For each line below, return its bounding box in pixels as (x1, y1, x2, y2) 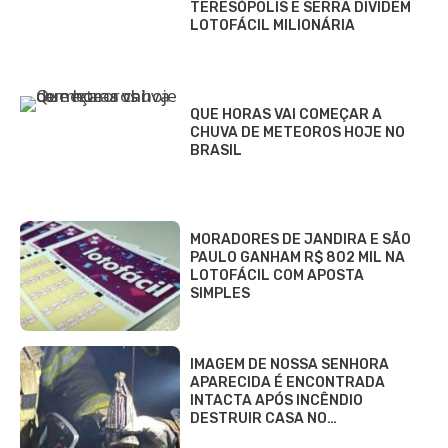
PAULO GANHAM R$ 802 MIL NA (190, 248, 405, 266)
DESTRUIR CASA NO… (190, 409, 337, 427)
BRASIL (190, 141, 242, 159)
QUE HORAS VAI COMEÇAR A (190, 105, 382, 123)
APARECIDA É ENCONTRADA (190, 373, 385, 391)
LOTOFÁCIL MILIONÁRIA (190, 16, 355, 34)
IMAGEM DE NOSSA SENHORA (190, 355, 389, 373)
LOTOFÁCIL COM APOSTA (190, 266, 364, 284)
